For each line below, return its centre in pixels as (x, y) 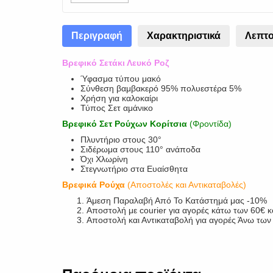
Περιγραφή (97, 36)
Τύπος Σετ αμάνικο (117, 108)
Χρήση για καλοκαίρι (119, 98)
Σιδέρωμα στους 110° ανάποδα (140, 149)
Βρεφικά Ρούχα (94, 185)
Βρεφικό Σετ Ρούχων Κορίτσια (125, 124)
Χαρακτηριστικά (184, 36)
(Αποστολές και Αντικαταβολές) (186, 185)
